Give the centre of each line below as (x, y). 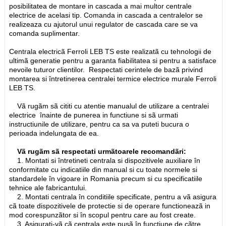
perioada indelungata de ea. (54, 133)
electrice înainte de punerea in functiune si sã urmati (94, 115)
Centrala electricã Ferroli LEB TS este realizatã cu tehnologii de (110, 51)
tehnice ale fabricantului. (48, 187)
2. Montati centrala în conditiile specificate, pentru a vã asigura (113, 196)
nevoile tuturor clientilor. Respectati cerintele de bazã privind (106, 69)
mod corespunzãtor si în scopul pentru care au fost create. (103, 215)
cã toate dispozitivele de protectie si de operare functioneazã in (110, 206)
